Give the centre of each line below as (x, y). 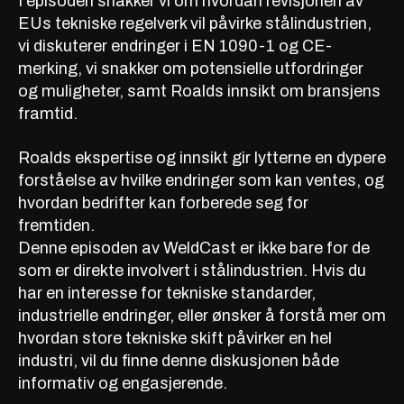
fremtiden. (56, 225)
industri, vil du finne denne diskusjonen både (179, 360)
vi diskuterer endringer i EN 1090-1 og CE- (175, 46)
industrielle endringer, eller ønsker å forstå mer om (202, 315)
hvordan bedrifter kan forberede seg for (163, 202)
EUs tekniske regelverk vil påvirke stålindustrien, (195, 23)
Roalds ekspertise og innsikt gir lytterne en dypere (202, 157)
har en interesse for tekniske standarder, (167, 293)
